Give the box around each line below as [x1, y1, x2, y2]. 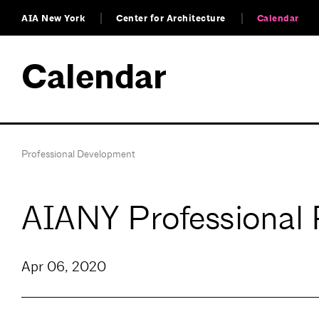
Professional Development [21, 147, 135, 160]
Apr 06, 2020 [21, 258, 106, 276]
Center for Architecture [116, 12, 226, 25]
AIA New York [21, 12, 85, 25]
